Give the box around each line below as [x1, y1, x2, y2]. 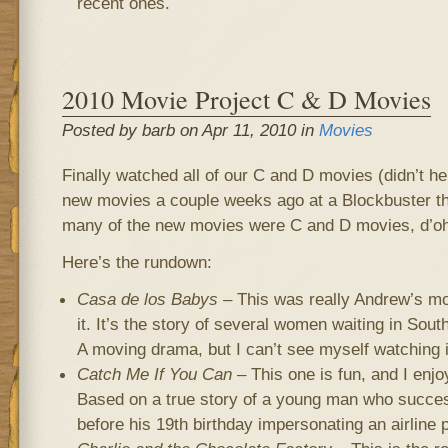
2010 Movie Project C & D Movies [61, 81, 431, 116]
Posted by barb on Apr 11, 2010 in [61, 120, 319, 140]
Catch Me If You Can [76, 364, 232, 384]
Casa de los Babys [76, 289, 218, 309]
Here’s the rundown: [61, 252, 212, 272]
